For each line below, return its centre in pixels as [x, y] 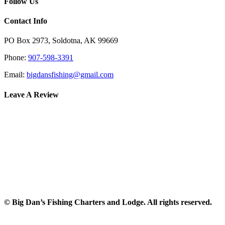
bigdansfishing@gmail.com [70, 75]
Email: [15, 75]
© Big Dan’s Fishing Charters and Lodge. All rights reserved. [108, 202]
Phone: [16, 58]
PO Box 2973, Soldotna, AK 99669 [61, 41]
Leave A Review [31, 94]
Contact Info [26, 21]
